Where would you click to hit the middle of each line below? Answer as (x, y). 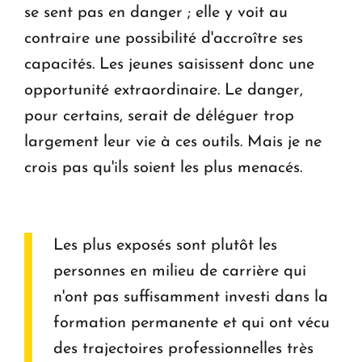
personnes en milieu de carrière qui (180, 271)
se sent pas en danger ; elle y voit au (156, 13)
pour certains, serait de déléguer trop (159, 116)
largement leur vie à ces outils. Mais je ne (173, 142)
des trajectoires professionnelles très (183, 349)
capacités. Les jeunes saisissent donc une (169, 64)
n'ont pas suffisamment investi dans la (191, 297)
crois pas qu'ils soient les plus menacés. (163, 168)
